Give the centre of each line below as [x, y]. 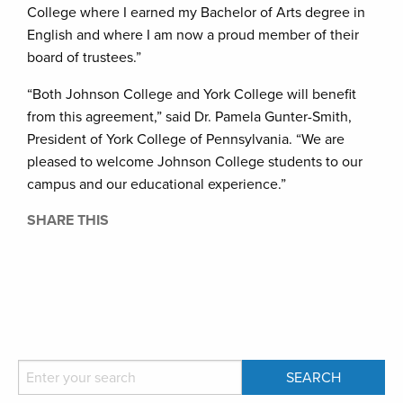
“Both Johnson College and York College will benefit [192, 94]
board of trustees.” [84, 58]
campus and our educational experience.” [157, 184]
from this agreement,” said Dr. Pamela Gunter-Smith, [189, 117]
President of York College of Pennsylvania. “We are [186, 139]
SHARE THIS [68, 220]
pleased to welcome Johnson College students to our [195, 162]
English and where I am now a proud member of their [193, 35]
